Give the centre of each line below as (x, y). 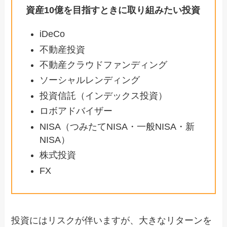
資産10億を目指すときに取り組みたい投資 (113, 10)
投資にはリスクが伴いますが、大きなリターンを (112, 220)
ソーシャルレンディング (90, 80)
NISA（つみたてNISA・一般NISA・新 (117, 126)
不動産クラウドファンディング (104, 65)
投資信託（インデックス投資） (104, 96)
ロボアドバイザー (76, 111)
